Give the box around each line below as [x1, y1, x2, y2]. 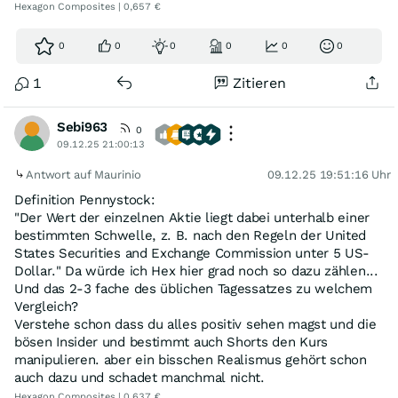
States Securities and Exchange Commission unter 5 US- [14, 245, 370, 261]
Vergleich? [14, 298, 78, 314]
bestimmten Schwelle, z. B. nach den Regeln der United [14, 227, 367, 243]
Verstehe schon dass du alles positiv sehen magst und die [14, 316, 377, 332]
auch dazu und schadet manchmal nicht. [14, 370, 265, 386]
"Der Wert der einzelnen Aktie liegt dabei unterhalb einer [14, 210, 370, 226]
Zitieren [233, 75, 287, 92]
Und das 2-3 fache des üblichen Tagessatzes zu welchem [14, 281, 373, 297]
